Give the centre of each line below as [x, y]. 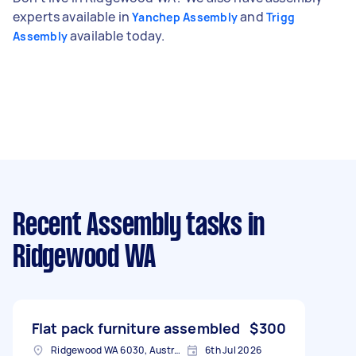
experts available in [73, 16]
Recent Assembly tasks [128, 226]
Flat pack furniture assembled [136, 328]
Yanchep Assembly [185, 17]
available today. [116, 35]
